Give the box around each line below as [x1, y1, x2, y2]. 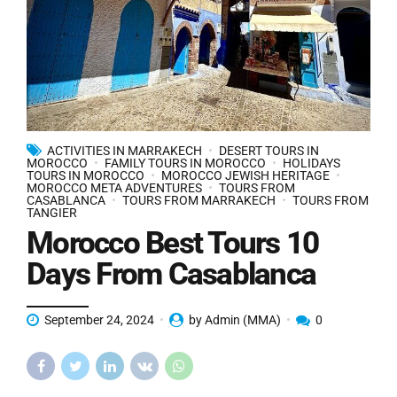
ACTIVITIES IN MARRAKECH [47, 143, 202, 158]
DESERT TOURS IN [219, 143, 319, 158]
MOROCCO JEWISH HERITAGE [161, 167, 330, 183]
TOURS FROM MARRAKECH [122, 192, 276, 207]
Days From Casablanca [27, 256, 315, 293]
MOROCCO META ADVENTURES [27, 180, 202, 195]
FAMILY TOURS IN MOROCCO [105, 155, 266, 170]
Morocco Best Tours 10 [27, 225, 319, 262]
